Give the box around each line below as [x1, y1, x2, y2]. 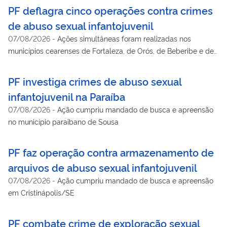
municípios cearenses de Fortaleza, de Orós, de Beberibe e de [8, 45, 214, 55]
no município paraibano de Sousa [8, 116, 119, 126]
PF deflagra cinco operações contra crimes [8, 3, 213, 17]
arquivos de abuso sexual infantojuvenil [8, 160, 197, 174]
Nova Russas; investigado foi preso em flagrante [8, 57, 168, 67]
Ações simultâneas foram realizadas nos [57, 33, 191, 43]
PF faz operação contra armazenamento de [8, 144, 214, 159]
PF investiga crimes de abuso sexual [8, 73, 181, 88]
